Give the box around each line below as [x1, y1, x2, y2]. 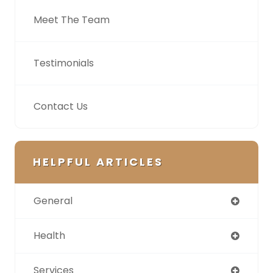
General [34, 193, 73, 208]
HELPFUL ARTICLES [33, 154, 163, 169]
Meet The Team [34, 12, 110, 27]
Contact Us [34, 99, 88, 113]
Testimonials [34, 55, 94, 70]
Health [34, 228, 65, 243]
